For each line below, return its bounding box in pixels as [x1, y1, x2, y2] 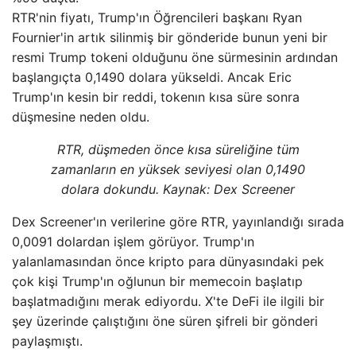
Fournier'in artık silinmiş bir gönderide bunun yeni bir [12, 29, 327, 45]
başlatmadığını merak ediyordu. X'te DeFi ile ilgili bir [12, 293, 324, 309]
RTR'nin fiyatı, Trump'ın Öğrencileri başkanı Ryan [12, 10, 302, 25]
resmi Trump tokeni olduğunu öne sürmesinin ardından [12, 49, 338, 65]
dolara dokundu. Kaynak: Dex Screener [61, 181, 295, 197]
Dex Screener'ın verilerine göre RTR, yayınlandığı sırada [12, 214, 344, 230]
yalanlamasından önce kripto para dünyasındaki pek [12, 253, 324, 269]
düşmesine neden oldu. [12, 109, 149, 125]
